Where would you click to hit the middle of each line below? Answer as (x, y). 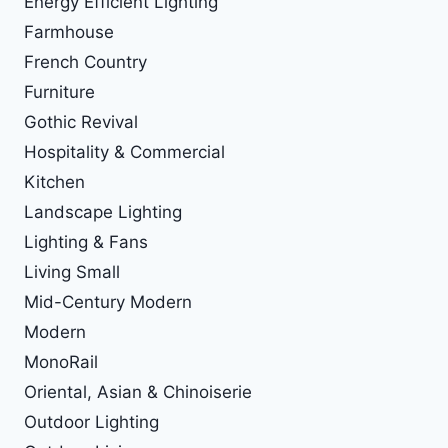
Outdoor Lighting (91, 421)
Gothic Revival (81, 121)
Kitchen (54, 181)
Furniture (59, 91)
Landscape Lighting (103, 211)
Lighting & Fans (86, 241)
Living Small (72, 271)
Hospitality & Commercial (124, 151)
